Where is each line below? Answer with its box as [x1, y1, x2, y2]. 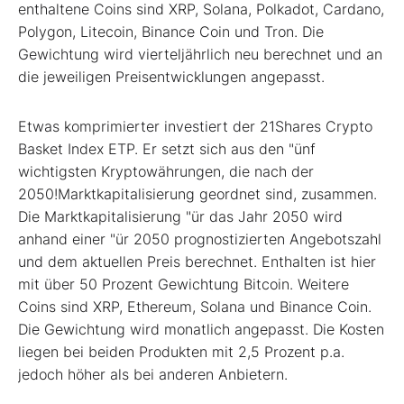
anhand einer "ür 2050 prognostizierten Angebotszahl [18, 229, 381, 248]
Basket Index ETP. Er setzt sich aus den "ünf [18, 139, 316, 158]
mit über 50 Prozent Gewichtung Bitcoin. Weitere [18, 274, 349, 293]
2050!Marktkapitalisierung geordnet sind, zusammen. [18, 184, 377, 203]
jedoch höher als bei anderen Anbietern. [18, 364, 288, 383]
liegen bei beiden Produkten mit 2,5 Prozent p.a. [18, 342, 344, 361]
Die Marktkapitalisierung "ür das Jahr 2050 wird [18, 207, 343, 225]
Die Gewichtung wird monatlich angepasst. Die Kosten [18, 319, 384, 338]
